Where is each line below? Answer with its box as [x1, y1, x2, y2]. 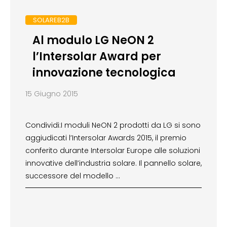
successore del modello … [25, 171, 120, 181]
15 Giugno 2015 [25, 89, 78, 99]
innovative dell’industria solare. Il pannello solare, [25, 158, 202, 169]
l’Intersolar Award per [32, 49, 161, 65]
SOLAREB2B [33, 15, 69, 25]
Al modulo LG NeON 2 [32, 32, 154, 49]
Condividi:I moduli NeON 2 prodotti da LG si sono [25, 120, 201, 131]
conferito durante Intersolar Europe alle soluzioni [25, 145, 200, 156]
